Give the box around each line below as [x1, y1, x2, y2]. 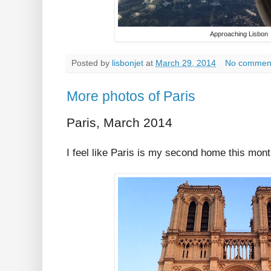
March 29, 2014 [155, 58, 216, 68]
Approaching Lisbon [210, 30, 268, 38]
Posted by [71, 58, 112, 68]
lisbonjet [112, 58, 143, 68]
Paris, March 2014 [67, 115, 172, 130]
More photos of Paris [67, 88, 195, 104]
